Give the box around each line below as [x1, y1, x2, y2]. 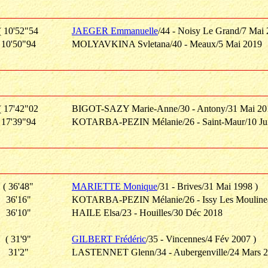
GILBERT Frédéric [72, 234, 146, 244]
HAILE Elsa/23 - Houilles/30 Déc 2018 [72, 208, 223, 218]
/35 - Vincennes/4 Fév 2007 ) [146, 234, 256, 244]
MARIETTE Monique [72, 181, 157, 191]
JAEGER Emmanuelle [72, 26, 158, 36]
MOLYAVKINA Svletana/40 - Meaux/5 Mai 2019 [72, 39, 262, 49]
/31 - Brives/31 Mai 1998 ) [157, 181, 258, 191]
